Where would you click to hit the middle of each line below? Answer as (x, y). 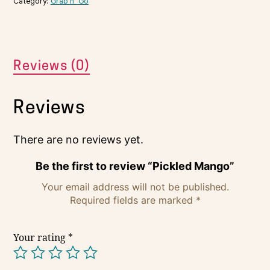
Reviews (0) (52, 67)
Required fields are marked (133, 200)
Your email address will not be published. (135, 187)
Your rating (41, 238)
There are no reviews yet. (79, 140)
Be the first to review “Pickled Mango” (135, 166)
